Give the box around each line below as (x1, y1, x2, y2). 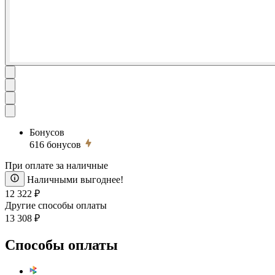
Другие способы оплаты (5, 199, 107, 211)
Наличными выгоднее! (27, 174, 123, 185)
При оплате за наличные (5, 160, 108, 171)
